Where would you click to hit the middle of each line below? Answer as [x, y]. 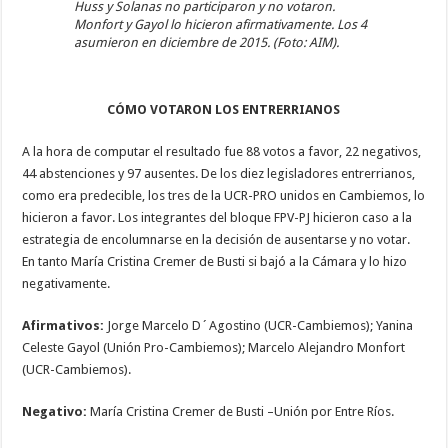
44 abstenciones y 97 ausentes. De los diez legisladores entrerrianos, [219, 173]
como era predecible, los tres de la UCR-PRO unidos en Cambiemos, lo [224, 195]
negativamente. [66, 283]
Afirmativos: [63, 325]
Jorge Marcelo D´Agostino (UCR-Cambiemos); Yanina [259, 325]
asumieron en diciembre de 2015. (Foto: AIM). [206, 42]
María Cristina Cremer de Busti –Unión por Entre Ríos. [241, 411]
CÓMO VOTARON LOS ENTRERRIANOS [224, 109]
